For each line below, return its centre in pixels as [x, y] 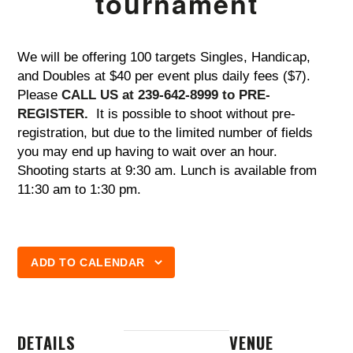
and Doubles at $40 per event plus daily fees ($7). [164, 76]
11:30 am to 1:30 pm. [80, 189]
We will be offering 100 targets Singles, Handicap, [164, 57]
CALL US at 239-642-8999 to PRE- [164, 95]
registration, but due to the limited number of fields [165, 132]
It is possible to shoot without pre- [192, 113]
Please [38, 95]
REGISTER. [53, 113]
